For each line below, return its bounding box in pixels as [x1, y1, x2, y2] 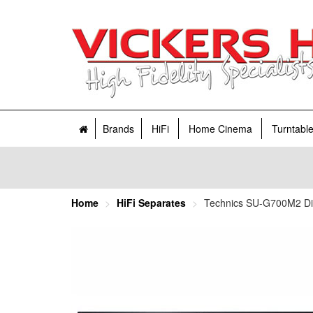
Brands [103, 122, 134, 136]
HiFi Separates [117, 196, 186, 210]
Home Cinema [189, 122, 252, 136]
